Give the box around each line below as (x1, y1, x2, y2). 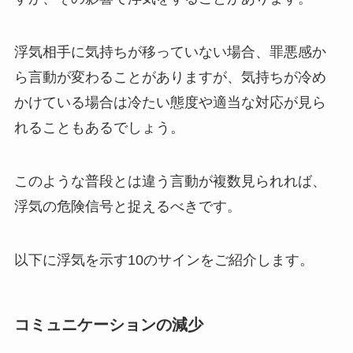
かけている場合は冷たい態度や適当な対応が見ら (13, 94, 326, 110)
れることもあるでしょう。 (13, 119, 184, 136)
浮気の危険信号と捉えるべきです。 (13, 198, 241, 214)
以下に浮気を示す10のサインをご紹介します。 (13, 251, 314, 268)
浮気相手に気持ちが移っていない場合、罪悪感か (13, 43, 326, 60)
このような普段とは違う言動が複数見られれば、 (13, 173, 326, 189)
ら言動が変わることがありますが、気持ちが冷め (13, 69, 326, 85)
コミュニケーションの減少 (13, 316, 203, 334)
